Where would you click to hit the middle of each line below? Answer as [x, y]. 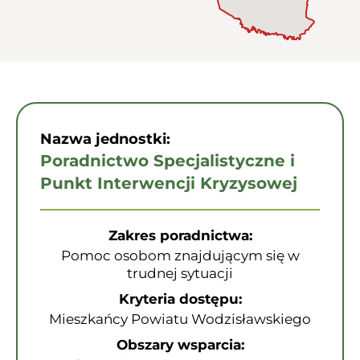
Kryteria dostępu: [180, 299]
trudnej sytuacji [180, 273]
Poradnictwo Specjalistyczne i [168, 161]
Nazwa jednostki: [105, 139]
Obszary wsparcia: [180, 345]
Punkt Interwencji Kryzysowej [169, 183]
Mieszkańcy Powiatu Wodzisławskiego [180, 319]
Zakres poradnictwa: [180, 235]
